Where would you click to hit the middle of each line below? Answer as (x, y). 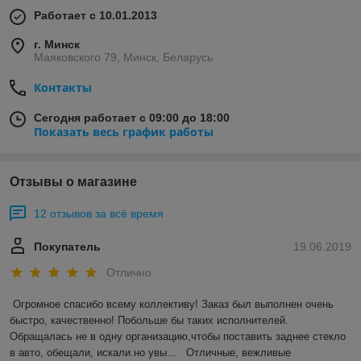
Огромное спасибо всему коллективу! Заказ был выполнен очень (173, 304)
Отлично (129, 272)
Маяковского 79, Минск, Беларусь (123, 58)
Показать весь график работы (124, 132)
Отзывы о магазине (73, 182)
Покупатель (67, 247)
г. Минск (57, 45)
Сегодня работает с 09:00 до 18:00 (132, 118)
